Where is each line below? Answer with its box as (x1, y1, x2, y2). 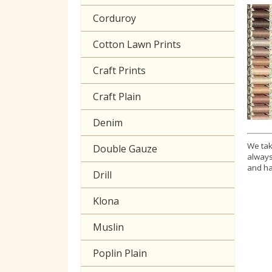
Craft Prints (93, 63, 146, 77)
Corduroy (93, 11, 136, 25)
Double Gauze (93, 141, 157, 155)
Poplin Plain (93, 246, 147, 260)
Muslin (93, 220, 124, 234)
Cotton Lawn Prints (93, 37, 181, 51)
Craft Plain (93, 89, 141, 103)
